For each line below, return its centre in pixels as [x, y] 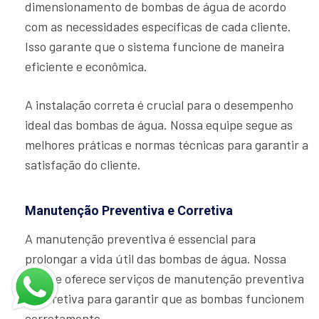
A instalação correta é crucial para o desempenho [159, 105]
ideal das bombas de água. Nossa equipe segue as [159, 125]
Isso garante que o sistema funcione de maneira [155, 47]
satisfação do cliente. [83, 165]
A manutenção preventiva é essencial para [140, 239]
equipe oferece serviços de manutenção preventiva [164, 279]
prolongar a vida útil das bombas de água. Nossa [156, 259]
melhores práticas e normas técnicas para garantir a [167, 145]
